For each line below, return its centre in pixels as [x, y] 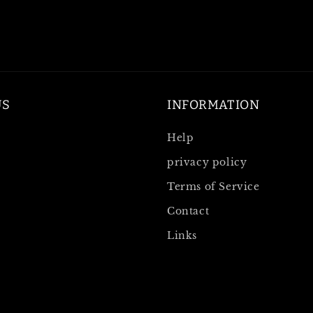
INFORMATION [213, 105]
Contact [188, 211]
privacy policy [207, 162]
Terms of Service [213, 187]
